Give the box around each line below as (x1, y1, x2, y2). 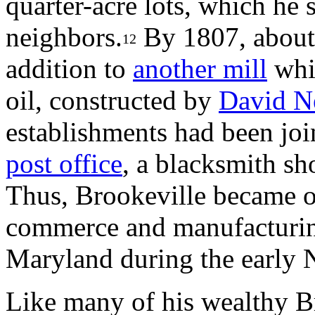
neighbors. (6, 22, 122, 52)
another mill (133, 53, 267, 84)
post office (6, 148, 122, 179)
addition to (6, 53, 133, 84)
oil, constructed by (6, 85, 219, 115)
